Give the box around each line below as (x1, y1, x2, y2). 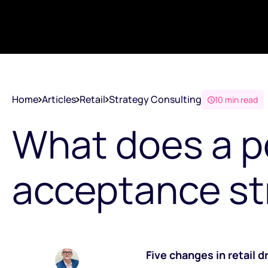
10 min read (215, 93, 258, 105)
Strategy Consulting (109, 92, 202, 106)
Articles (42, 92, 76, 106)
